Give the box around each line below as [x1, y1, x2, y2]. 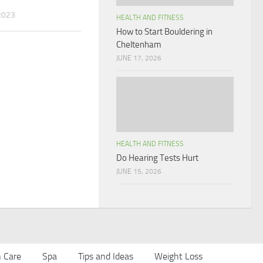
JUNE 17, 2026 [116, 53, 161, 62]
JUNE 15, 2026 [116, 167, 161, 176]
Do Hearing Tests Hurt [116, 153, 198, 164]
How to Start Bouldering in [116, 26, 213, 37]
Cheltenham [116, 39, 161, 50]
